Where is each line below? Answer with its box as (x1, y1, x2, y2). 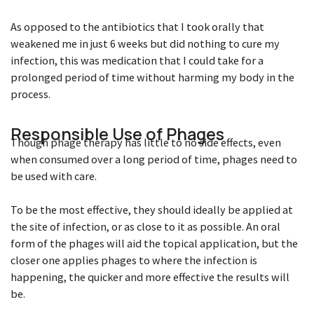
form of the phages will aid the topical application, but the (11, 235, 298, 250)
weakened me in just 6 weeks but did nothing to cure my (11, 36, 280, 50)
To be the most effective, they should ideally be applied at (11, 202, 293, 217)
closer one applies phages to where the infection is (11, 252, 257, 267)
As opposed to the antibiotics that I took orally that (11, 19, 264, 34)
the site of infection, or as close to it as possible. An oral (11, 219, 280, 233)
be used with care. (11, 168, 97, 183)
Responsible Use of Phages (11, 122, 224, 145)
